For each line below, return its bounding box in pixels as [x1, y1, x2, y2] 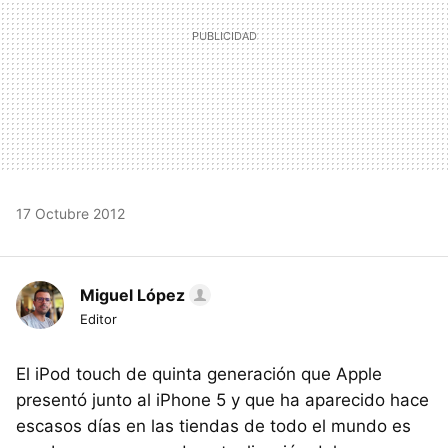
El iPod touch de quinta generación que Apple [16, 364, 382, 385]
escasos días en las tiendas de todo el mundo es [16, 416, 411, 437]
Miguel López [80, 285, 185, 306]
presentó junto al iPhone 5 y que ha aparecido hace [16, 390, 429, 411]
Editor [80, 311, 117, 328]
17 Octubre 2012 [16, 205, 125, 223]
